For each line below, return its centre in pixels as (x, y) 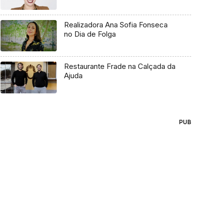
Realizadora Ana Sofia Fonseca (116, 24)
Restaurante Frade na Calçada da (120, 66)
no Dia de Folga (90, 34)
